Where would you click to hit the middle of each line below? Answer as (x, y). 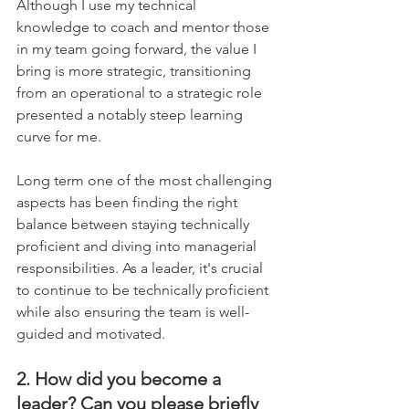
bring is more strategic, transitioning (136, 70)
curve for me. (66, 136)
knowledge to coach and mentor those (145, 26)
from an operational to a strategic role (141, 92)
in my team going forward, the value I (138, 48)
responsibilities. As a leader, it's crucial (142, 267)
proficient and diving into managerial (138, 246)
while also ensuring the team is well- (133, 311)
